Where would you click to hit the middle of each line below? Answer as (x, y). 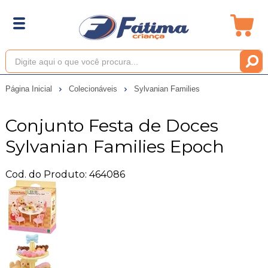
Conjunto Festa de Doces (112, 125)
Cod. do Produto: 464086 (65, 174)
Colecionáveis (94, 89)
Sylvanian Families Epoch (115, 146)
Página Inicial (30, 89)
